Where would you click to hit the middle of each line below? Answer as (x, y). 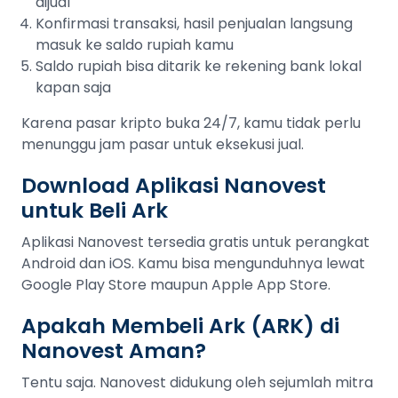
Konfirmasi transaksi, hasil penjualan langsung (194, 24)
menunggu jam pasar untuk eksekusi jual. (163, 144)
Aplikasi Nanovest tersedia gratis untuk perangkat (195, 242)
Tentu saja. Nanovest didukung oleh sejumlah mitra (197, 382)
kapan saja (73, 88)
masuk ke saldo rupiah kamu (135, 45)
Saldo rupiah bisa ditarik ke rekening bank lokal (199, 66)
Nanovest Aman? (114, 350)
